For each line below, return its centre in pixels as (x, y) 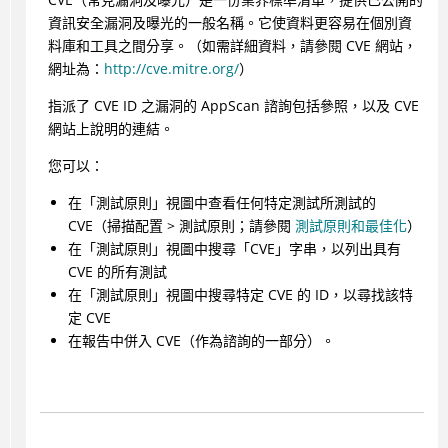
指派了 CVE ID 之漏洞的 (124, 106)
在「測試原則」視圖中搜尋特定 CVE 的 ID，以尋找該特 (240, 295)
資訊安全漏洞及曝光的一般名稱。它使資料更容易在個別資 (229, 23)
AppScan (230, 106)
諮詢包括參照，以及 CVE (339, 106)
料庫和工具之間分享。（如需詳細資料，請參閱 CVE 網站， (232, 46)
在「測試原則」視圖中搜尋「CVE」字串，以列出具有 (234, 249)
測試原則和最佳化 (350, 226)
